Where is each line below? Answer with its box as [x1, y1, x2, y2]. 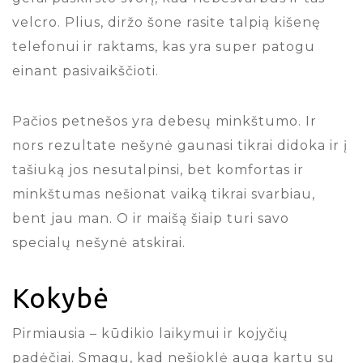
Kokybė [12, 281, 109, 313]
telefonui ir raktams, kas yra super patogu [12, 38, 315, 54]
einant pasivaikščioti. [12, 62, 159, 79]
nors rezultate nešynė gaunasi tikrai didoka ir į [12, 137, 348, 153]
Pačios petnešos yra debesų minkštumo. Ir [12, 113, 317, 129]
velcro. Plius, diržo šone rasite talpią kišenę [12, 14, 321, 30]
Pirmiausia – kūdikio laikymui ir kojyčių [12, 325, 288, 341]
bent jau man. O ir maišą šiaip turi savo [12, 210, 289, 226]
